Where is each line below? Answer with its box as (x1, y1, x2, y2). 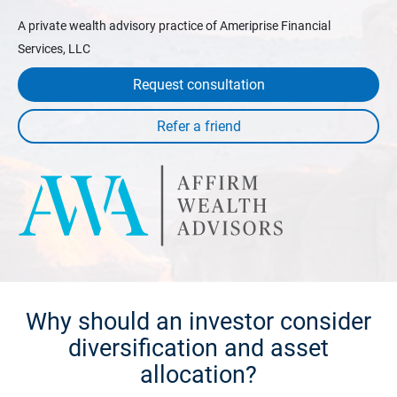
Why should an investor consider (26, 307, 371, 336)
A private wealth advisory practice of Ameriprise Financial (18, 18, 331, 33)
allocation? (140, 360, 257, 389)
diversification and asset (68, 333, 329, 362)
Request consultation (132, 75, 265, 93)
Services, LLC (18, 41, 90, 56)
